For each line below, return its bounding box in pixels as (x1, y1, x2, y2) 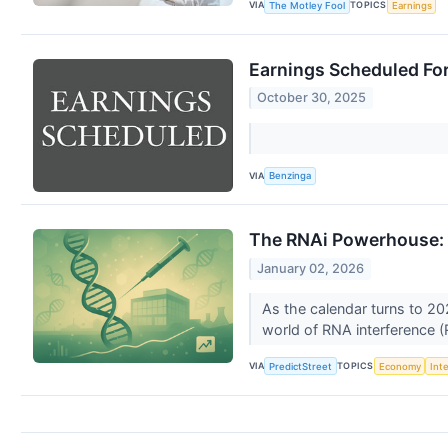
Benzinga (269, 170, 312, 182)
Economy (378, 360, 421, 372)
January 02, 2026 (257, 260, 365, 276)
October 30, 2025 (257, 90, 367, 106)
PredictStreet (269, 360, 333, 372)
